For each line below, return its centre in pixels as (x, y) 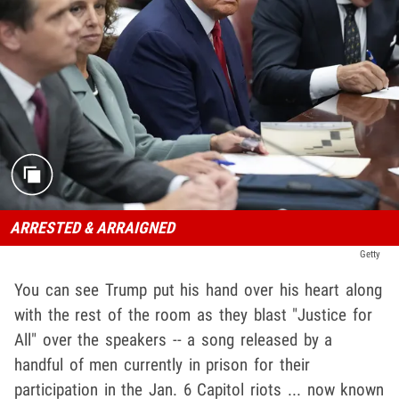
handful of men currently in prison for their (162, 365)
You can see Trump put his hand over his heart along (198, 290)
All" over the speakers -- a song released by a (174, 340)
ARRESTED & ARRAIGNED (92, 228)
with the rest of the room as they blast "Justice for (193, 315)
